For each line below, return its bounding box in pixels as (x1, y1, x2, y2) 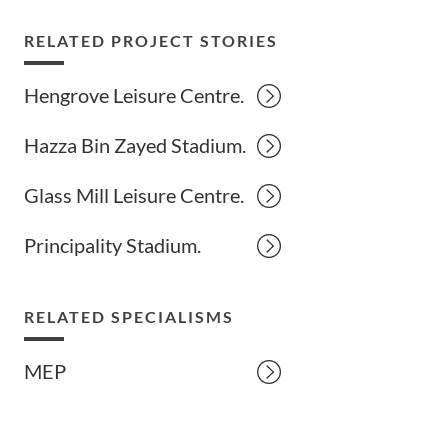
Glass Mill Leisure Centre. (24, 183, 245, 207)
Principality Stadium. (24, 233, 202, 257)
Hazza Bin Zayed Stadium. (24, 133, 247, 157)
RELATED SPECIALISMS (24, 307, 235, 326)
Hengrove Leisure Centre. (24, 83, 245, 107)
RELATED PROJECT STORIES (24, 31, 279, 50)
